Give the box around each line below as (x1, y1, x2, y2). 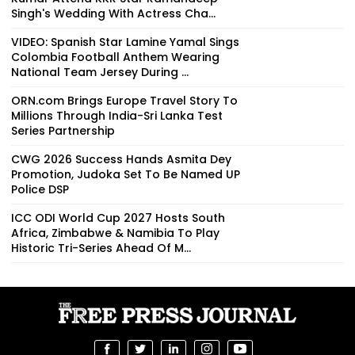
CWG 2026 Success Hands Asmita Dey (11, 151, 231, 167)
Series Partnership (11, 122, 115, 139)
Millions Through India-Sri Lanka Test (11, 107, 223, 124)
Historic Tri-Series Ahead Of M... (11, 239, 191, 256)
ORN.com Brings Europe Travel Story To (11, 92, 238, 109)
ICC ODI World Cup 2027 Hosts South (11, 209, 225, 226)
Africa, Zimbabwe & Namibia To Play (11, 224, 219, 241)
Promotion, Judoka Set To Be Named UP (11, 166, 240, 182)
